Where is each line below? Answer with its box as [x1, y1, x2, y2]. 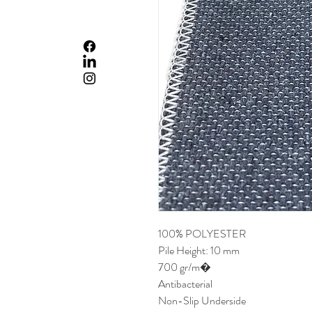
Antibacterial [158, 276, 212, 292]
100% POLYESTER [158, 226, 246, 242]
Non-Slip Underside [158, 292, 246, 309]
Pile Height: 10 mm [158, 242, 240, 258]
